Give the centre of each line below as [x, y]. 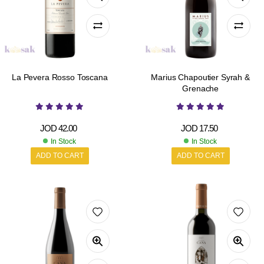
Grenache [201, 88]
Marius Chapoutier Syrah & [200, 77]
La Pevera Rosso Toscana [60, 77]
